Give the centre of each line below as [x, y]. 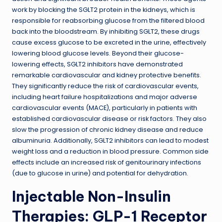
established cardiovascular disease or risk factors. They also [109, 118]
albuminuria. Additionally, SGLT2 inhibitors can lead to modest [110, 140]
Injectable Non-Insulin [91, 196]
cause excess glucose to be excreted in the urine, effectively [109, 42]
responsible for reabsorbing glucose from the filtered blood [108, 20]
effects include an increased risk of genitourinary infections [107, 162]
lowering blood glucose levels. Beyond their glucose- [98, 53]
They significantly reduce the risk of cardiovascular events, [105, 86]
